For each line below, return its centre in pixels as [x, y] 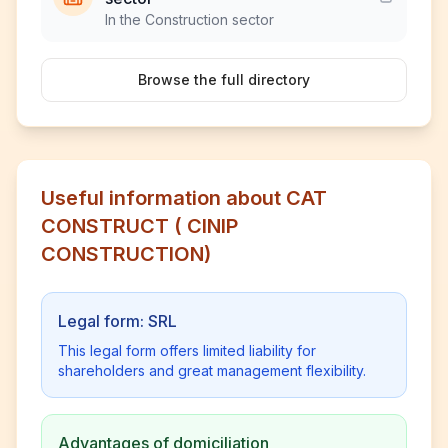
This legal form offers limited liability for [187, 350]
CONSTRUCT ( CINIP [139, 226]
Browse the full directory [224, 79]
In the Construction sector [189, 19]
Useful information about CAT [184, 198]
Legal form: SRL [117, 321]
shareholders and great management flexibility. [212, 370]
